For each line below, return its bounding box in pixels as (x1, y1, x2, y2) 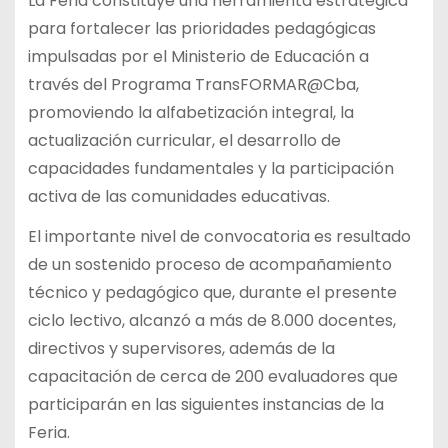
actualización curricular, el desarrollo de (27, 128, 341, 152)
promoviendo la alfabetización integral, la (27, 100, 354, 124)
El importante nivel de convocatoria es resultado (27, 225, 411, 249)
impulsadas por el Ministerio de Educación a (27, 44, 369, 68)
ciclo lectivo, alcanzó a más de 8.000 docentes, (27, 309, 396, 333)
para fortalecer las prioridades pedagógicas (27, 16, 376, 40)
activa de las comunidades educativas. (27, 184, 334, 208)
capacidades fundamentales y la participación (27, 156, 394, 180)
